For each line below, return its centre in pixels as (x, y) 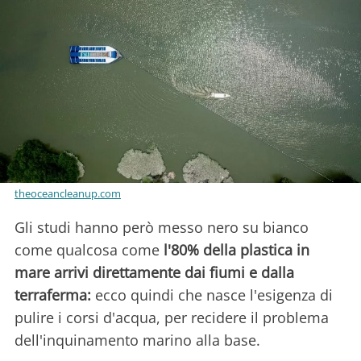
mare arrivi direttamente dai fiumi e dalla (154, 273)
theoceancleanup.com (68, 194)
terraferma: (53, 295)
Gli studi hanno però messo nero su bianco (162, 228)
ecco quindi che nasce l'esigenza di (212, 295)
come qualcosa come (87, 250)
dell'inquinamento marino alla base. (139, 340)
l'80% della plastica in (234, 250)
